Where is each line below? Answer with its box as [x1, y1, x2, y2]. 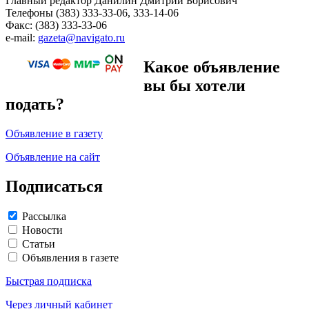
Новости [22, 224, 63, 237]
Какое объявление [143, 57, 280, 76]
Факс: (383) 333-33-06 [6, 19, 107, 31]
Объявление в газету [6, 127, 103, 139]
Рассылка [22, 210, 66, 223]
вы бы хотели [143, 76, 246, 94]
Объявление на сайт [6, 150, 100, 163]
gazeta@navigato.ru [38, 31, 125, 43]
